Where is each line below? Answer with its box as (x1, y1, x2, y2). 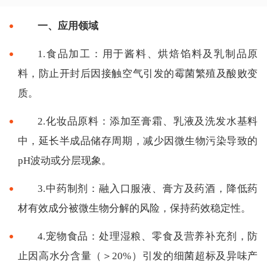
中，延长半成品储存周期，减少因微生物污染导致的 (17, 135, 258, 147)
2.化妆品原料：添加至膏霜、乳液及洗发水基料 (38, 115, 258, 127)
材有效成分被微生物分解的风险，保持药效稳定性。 (17, 202, 251, 214)
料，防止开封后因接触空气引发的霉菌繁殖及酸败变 (17, 67, 258, 79)
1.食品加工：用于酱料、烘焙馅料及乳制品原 (38, 48, 258, 60)
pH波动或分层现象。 (17, 154, 111, 166)
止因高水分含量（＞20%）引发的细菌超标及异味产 (17, 250, 258, 262)
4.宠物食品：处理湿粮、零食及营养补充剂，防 (38, 230, 258, 242)
